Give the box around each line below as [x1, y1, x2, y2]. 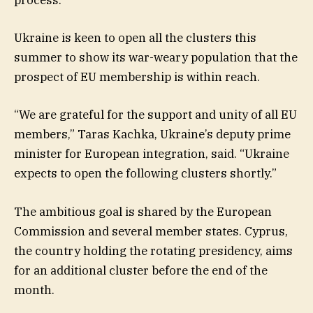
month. [14, 282, 54, 298]
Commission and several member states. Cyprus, [14, 223, 288, 239]
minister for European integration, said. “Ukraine [14, 146, 289, 162]
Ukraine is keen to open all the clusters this [14, 30, 256, 46]
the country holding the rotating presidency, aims [14, 242, 293, 259]
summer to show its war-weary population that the [14, 50, 298, 66]
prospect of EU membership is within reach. [14, 69, 260, 85]
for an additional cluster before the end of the [14, 262, 268, 278]
